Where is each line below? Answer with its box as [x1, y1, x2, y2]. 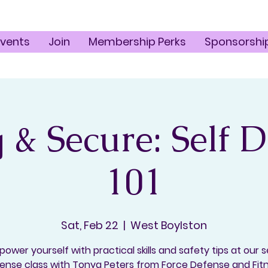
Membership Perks [88, 34, 186, 49]
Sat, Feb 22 [61, 217, 118, 233]
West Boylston [130, 217, 207, 233]
